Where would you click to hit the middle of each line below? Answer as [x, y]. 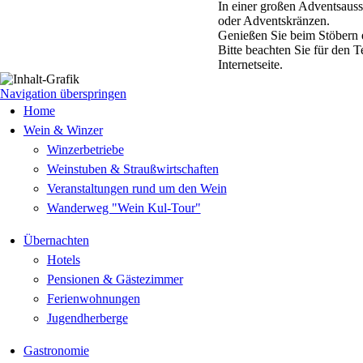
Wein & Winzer [63, 130]
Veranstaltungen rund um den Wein [137, 188]
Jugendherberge [87, 318]
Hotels [63, 260]
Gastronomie [56, 350]
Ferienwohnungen [93, 299]
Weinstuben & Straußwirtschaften [132, 169]
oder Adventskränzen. [273, 21]
